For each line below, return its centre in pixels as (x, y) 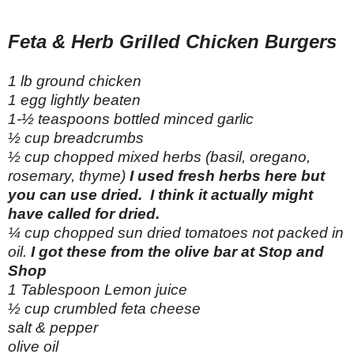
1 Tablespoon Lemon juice (98, 290)
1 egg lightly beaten (74, 100)
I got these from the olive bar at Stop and (177, 252)
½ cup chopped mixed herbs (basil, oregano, (159, 157)
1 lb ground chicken (75, 81)
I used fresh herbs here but (227, 176)
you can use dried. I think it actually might (160, 195)
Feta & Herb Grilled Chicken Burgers (172, 42)
